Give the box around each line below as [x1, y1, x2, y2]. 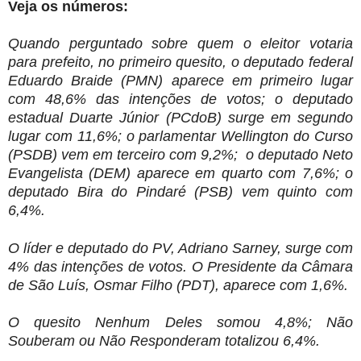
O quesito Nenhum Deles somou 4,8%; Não [8, 314, 353, 331]
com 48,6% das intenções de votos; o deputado [8, 91, 353, 108]
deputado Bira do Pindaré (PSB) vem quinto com [8, 184, 353, 201]
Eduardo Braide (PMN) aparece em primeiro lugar [8, 73, 353, 89]
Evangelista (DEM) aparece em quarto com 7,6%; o [8, 165, 353, 182]
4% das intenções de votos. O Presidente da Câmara [8, 259, 353, 276]
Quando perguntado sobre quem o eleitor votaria [8, 35, 353, 52]
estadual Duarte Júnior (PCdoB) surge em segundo [8, 110, 353, 127]
